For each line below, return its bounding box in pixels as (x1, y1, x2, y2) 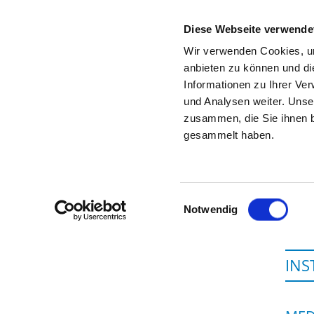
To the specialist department (109, 90, 261, 106)
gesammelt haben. (184, 129, 275, 142)
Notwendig (184, 203, 238, 215)
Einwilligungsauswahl (183, 194, 282, 207)
